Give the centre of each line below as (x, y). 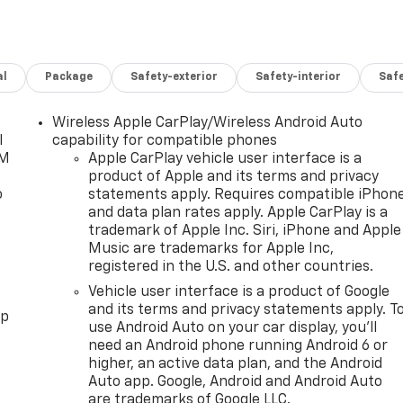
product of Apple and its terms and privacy (234, 178)
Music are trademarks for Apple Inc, (211, 250)
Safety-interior (299, 78)
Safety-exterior (175, 78)
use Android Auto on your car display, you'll (233, 329)
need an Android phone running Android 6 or (238, 347)
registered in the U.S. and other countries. (231, 268)
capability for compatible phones (165, 142)
